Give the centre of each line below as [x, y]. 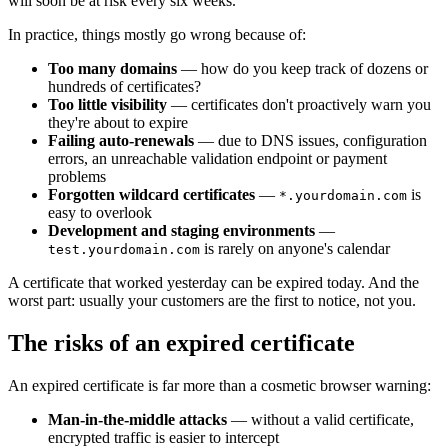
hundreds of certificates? [124, 87]
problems [77, 177]
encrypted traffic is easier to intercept [163, 437]
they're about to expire [118, 123]
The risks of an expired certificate [181, 342]
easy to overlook [100, 213]
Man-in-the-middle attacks [137, 419]
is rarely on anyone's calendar [295, 249]
